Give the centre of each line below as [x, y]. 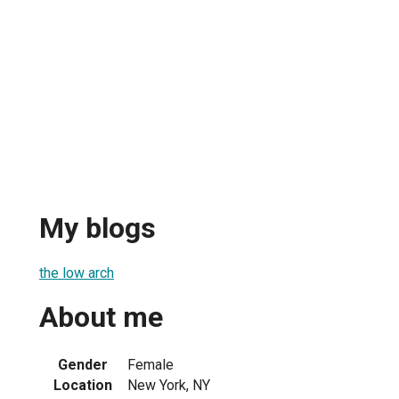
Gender [83, 364]
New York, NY [169, 385]
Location [83, 385]
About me [101, 318]
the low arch [77, 273]
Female [151, 364]
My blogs [98, 228]
